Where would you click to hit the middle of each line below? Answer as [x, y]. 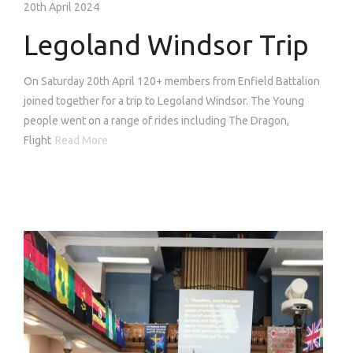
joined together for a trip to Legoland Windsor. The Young [164, 100]
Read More [82, 140]
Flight [37, 140]
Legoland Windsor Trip [166, 45]
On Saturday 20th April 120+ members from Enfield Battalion [172, 81]
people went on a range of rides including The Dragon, [156, 120]
